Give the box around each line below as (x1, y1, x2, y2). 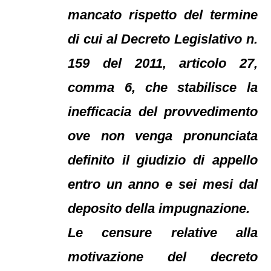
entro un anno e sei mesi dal (68, 177, 258, 192)
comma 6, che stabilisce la (68, 80, 258, 95)
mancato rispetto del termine (68, 7, 258, 22)
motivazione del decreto (68, 249, 258, 264)
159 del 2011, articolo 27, (68, 56, 258, 71)
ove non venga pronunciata (68, 128, 258, 143)
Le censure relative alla (68, 225, 258, 240)
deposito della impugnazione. (68, 201, 250, 216)
